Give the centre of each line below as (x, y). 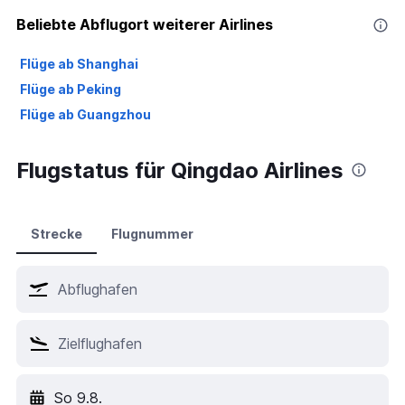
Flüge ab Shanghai (79, 63)
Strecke (57, 233)
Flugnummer (152, 233)
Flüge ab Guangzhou (85, 114)
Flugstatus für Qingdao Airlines (180, 170)
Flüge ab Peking (71, 89)
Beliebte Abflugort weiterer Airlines (145, 24)
